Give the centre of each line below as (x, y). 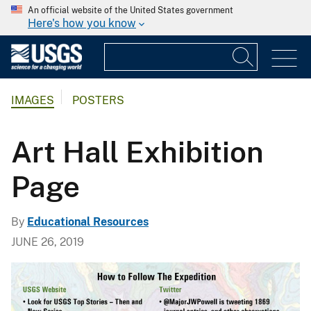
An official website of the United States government (131, 10)
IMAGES (33, 101)
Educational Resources (88, 221)
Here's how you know (82, 23)
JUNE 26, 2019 (48, 242)
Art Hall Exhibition (137, 151)
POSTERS (98, 101)
